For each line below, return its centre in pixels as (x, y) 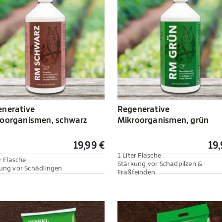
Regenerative (143, 109)
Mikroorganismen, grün (163, 120)
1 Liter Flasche (139, 156)
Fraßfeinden (136, 172)
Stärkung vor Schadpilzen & (160, 164)
